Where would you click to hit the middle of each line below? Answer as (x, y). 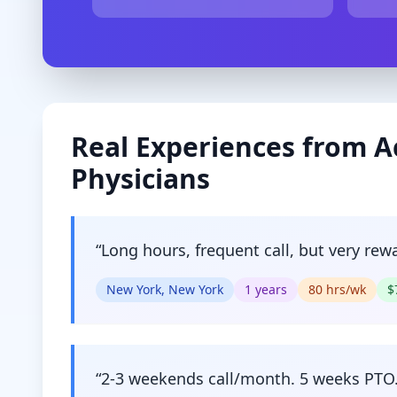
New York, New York (165, 289)
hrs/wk (344, 289)
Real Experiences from (222, 147)
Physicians (140, 179)
